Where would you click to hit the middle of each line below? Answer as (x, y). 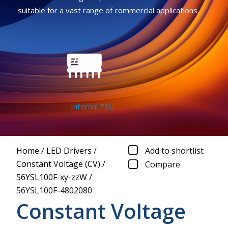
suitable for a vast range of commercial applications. (108, 10)
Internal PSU (84, 107)
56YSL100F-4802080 (54, 190)
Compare (163, 165)
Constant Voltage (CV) (58, 164)
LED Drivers (69, 150)
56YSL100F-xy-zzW (52, 177)
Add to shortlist (174, 150)
